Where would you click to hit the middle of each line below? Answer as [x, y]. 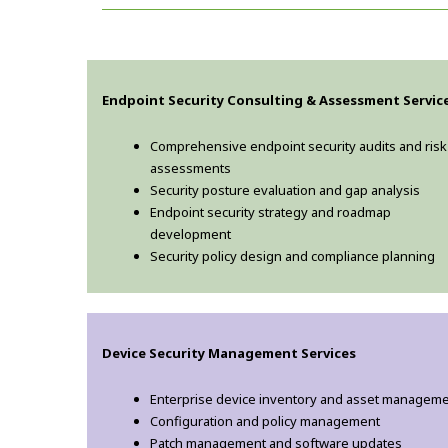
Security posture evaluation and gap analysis [285, 190]
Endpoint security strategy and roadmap [270, 212]
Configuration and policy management [265, 421]
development [190, 234]
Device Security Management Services [229, 353]
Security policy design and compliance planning [292, 256]
